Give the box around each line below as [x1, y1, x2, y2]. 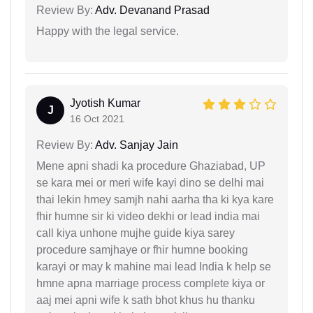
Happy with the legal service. [36, 24, 179, 37]
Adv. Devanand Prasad [93, 3, 210, 16]
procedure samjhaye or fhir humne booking [36, 243, 248, 256]
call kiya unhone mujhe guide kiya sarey [36, 226, 235, 239]
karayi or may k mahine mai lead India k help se [36, 260, 271, 272]
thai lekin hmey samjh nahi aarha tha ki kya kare [36, 193, 274, 205]
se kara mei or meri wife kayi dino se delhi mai [36, 176, 264, 189]
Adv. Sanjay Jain [93, 138, 178, 151]
